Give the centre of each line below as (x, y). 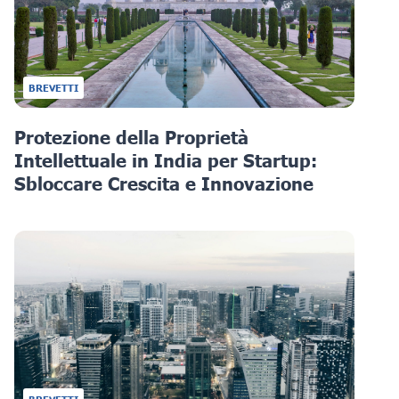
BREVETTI (53, 88)
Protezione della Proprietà (131, 138)
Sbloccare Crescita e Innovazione (164, 184)
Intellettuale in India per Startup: (166, 161)
